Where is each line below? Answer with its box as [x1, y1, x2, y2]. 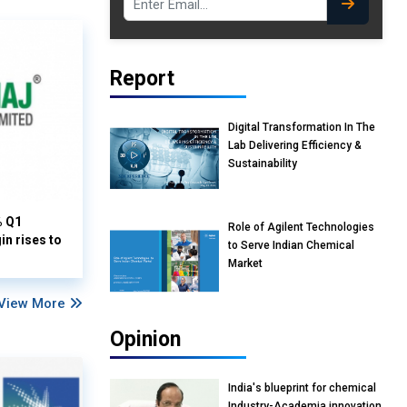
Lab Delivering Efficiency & [228, 139, 362, 153]
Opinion [110, 327, 181, 352]
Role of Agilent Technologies [228, 221, 374, 234]
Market [228, 257, 263, 271]
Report [110, 66, 174, 92]
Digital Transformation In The [228, 121, 375, 134]
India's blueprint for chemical [228, 382, 376, 395]
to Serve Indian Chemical [228, 239, 354, 253]
